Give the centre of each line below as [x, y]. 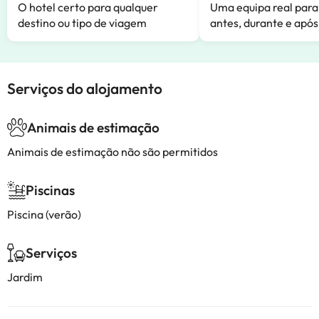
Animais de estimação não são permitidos [113, 152]
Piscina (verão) [44, 214]
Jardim [25, 277]
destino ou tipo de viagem [82, 23]
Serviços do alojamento [85, 88]
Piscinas [50, 190]
